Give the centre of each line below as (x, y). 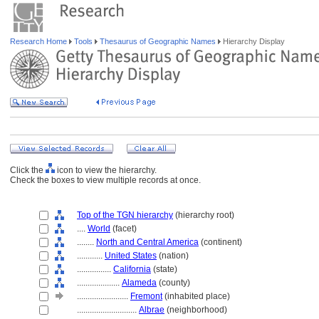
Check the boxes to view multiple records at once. (105, 180)
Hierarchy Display (253, 41)
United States (131, 256)
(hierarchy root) (204, 215)
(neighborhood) (196, 310)
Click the (28, 170)
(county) (173, 283)
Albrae (152, 310)
